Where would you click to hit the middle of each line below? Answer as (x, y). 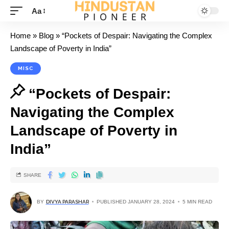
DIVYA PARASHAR (67, 202)
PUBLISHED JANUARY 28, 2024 (135, 202)
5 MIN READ (197, 202)
